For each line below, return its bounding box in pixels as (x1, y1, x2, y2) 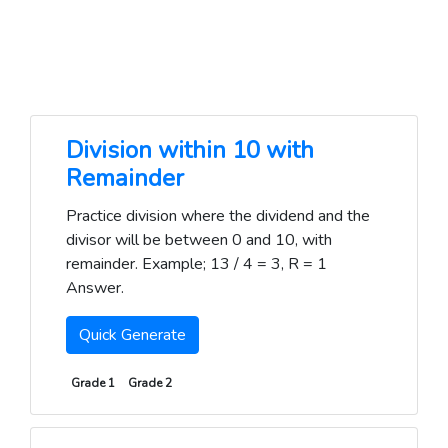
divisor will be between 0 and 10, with (66, 229, 332, 251)
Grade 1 (70, 375, 115, 391)
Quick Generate (79, 324, 186, 346)
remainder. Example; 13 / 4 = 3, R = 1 (66, 253, 327, 275)
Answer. (66, 277, 124, 299)
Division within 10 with (66, 134, 314, 166)
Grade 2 (128, 375, 173, 391)
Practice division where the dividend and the (66, 205, 370, 227)
